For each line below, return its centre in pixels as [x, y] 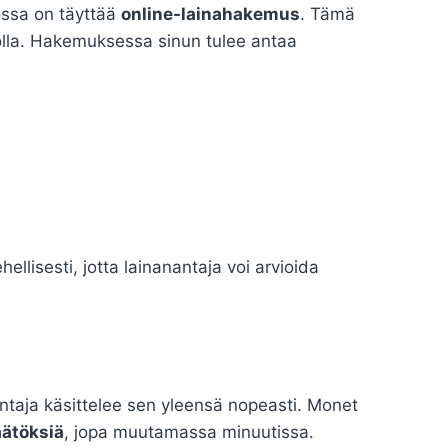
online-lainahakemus [210, 14]
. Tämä [327, 14]
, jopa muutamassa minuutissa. [189, 432]
